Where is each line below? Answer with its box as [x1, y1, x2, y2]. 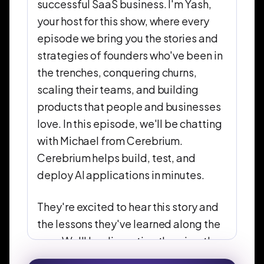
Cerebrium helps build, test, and [37, 151, 196, 165]
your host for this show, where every [37, 14, 209, 28]
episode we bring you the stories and [37, 31, 218, 45]
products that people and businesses [37, 100, 221, 114]
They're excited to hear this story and [37, 200, 219, 214]
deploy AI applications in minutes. [37, 168, 204, 182]
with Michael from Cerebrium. [37, 134, 183, 148]
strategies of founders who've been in [37, 48, 223, 62]
